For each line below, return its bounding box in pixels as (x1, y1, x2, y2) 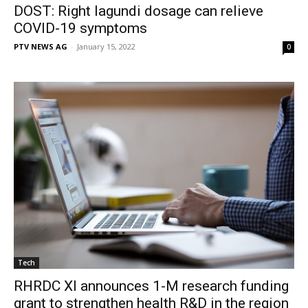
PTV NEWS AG (14, 41, 67, 52)
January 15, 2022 (77, 41, 135, 52)
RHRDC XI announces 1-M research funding (14, 277, 289, 294)
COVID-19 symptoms (14, 19, 147, 36)
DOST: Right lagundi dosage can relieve (14, 2, 263, 19)
